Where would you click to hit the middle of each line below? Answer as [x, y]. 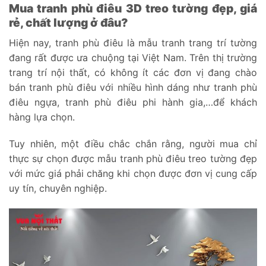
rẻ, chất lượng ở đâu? [69, 22]
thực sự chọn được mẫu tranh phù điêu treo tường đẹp [133, 159]
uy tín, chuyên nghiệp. [58, 189]
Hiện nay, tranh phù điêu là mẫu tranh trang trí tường [133, 42]
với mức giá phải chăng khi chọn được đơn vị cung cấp [133, 174]
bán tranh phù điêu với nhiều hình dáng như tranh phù [133, 87]
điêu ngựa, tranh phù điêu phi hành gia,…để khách [133, 102]
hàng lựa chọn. [42, 117]
